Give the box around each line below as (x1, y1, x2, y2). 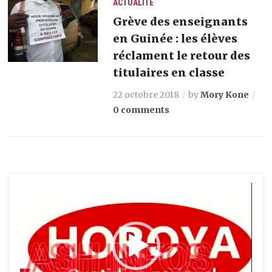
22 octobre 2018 (112, 89, 179, 100)
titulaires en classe (112, 65, 225, 80)
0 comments (112, 104, 169, 115)
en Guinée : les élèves (112, 31, 237, 46)
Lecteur (19, 183, 53, 195)
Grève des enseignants (112, 14, 248, 29)
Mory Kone (200, 89, 249, 100)
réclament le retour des (112, 48, 250, 63)
